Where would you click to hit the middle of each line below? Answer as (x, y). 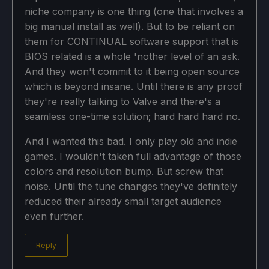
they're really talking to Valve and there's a (122, 101)
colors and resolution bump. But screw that (124, 171)
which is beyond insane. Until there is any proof (134, 86)
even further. (54, 216)
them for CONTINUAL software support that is (131, 41)
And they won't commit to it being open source (132, 71)
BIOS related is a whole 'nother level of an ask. (132, 56)
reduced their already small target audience (123, 201)
